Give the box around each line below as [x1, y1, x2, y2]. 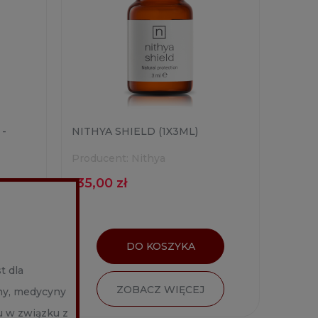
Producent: [72, 151, 128, 165]
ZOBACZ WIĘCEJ [116, 283, 204, 296]
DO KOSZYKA [126, 239, 195, 253]
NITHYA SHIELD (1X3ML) [72, 124, 198, 138]
